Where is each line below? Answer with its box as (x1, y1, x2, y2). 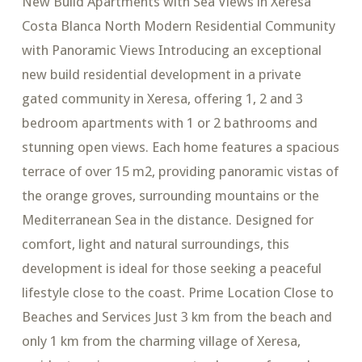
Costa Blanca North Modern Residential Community (21, 18, 335, 35)
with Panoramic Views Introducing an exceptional (21, 42, 322, 59)
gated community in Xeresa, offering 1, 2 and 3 (21, 90, 303, 107)
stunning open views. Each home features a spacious (21, 139, 339, 156)
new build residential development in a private (21, 66, 301, 83)
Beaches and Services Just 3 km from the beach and (21, 309, 332, 326)
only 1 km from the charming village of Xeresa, (21, 333, 301, 350)
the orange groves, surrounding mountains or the (21, 187, 319, 204)
